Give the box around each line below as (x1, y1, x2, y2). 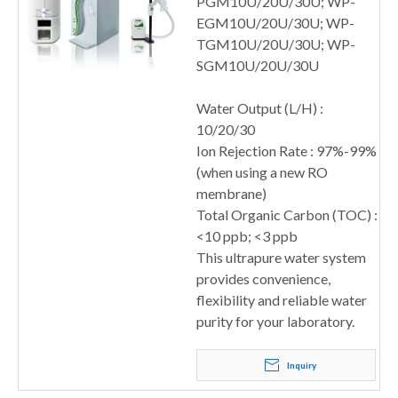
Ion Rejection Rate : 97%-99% (196, 142, 377, 159)
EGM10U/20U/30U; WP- (196, 14, 354, 31)
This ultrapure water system (196, 249, 366, 266)
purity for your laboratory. (196, 313, 354, 330)
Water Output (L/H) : (196, 99, 323, 116)
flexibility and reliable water (196, 291, 367, 308)
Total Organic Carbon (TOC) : (196, 206, 378, 223)
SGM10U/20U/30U (196, 57, 319, 74)
